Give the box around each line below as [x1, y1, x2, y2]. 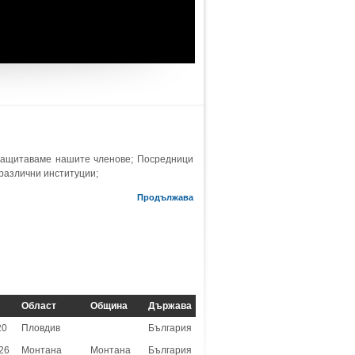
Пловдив [21, 323, 60, 334]
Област [21, 300, 56, 311]
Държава [147, 300, 192, 311]
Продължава [137, 193, 193, 202]
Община [90, 300, 128, 311]
